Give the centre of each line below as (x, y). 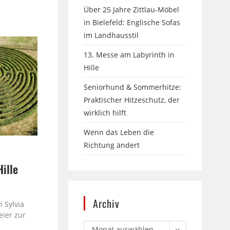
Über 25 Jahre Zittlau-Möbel (132, 9)
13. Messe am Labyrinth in (129, 54)
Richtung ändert (112, 145)
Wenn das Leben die (119, 132)
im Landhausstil (111, 35)
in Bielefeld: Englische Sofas (132, 22)
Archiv (107, 203)
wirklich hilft (105, 112)
